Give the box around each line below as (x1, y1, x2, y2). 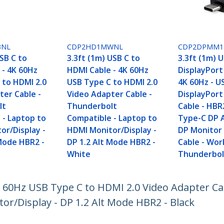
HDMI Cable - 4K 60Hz (67, 64, 149, 76)
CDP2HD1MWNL (67, 42, 123, 52)
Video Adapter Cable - (67, 88, 152, 100)
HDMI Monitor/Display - (67, 124, 157, 136)
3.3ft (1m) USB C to (67, 52, 140, 64)
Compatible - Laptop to (67, 112, 157, 124)
